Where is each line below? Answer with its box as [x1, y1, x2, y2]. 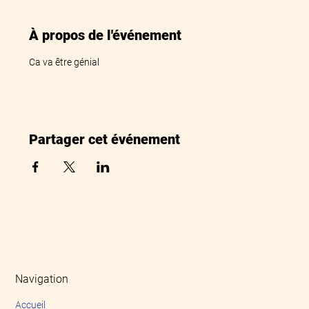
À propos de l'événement [29, 26, 182, 43]
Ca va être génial [29, 56, 100, 68]
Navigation [15, 272, 69, 286]
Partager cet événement [29, 130, 181, 148]
